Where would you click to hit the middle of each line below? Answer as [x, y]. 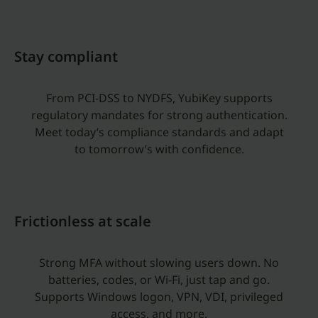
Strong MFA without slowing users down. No [159, 263]
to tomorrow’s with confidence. [159, 149]
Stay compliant [66, 56]
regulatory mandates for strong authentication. [159, 115]
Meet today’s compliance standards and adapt [159, 132]
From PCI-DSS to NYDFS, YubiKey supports [159, 98]
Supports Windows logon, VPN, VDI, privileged [159, 297]
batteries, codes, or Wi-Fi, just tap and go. [159, 280]
